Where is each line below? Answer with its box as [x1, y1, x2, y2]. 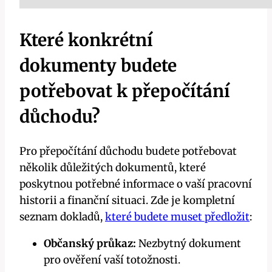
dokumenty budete [19, 54, 177, 76]
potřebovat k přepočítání [19, 80, 230, 102]
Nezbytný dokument [136, 237, 241, 251]
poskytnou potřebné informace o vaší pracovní [19, 177, 252, 191]
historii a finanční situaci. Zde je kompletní [19, 194, 235, 208]
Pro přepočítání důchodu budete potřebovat [19, 144, 237, 158]
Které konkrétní [19, 29, 153, 51]
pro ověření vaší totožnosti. [44, 253, 180, 267]
